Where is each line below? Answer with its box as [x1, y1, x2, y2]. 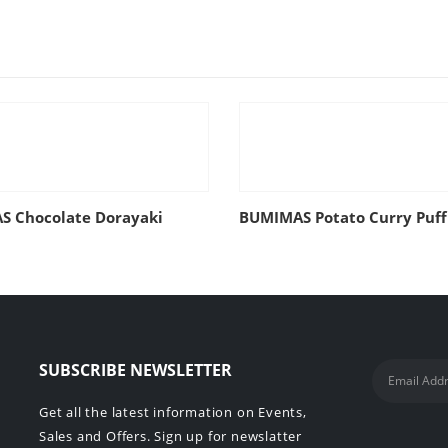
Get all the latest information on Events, [39, 403, 307, 421]
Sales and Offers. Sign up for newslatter [39, 427, 303, 445]
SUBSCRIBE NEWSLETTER [39, 358, 232, 381]
